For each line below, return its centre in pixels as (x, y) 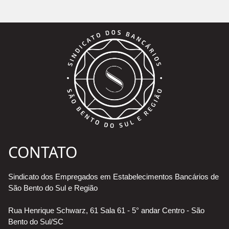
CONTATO (43, 152)
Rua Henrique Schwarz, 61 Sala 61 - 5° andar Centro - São (106, 210)
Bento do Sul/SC (36, 221)
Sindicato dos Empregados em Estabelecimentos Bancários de (113, 176)
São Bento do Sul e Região (53, 188)
